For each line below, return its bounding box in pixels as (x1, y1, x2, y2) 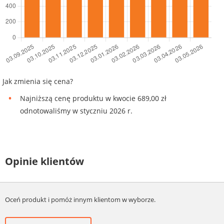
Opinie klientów (5, 154, 84, 168)
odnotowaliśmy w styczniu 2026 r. (20, 106, 132, 116)
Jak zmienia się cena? (2, 76, 73, 86)
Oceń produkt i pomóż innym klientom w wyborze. (5, 194, 155, 204)
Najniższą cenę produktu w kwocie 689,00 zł (20, 93, 166, 103)
